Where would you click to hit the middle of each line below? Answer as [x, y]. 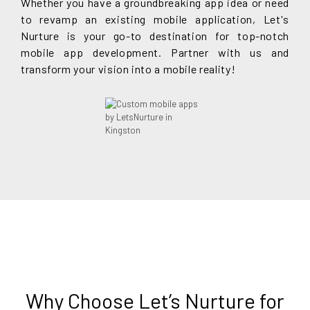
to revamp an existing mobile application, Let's [155, 19]
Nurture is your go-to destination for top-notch [155, 35]
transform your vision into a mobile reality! [128, 69]
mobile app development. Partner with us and [155, 52]
